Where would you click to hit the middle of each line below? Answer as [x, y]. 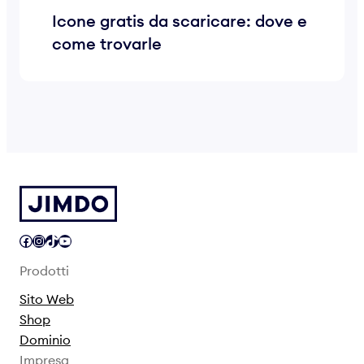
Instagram [37, 240]
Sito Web [47, 299]
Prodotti [44, 270]
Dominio [45, 340]
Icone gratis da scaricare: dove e [180, 20]
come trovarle [107, 43]
